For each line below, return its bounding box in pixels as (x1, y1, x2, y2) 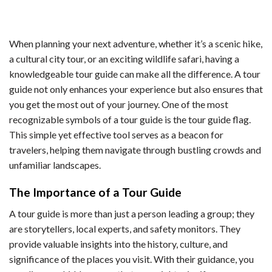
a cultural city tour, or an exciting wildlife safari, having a (9, 53, 239, 65)
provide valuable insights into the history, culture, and (9, 237, 228, 250)
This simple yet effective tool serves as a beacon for (9, 129, 223, 141)
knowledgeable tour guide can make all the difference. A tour (9, 68, 260, 80)
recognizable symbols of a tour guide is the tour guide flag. (9, 114, 251, 126)
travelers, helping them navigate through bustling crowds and (9, 144, 261, 156)
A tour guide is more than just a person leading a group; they (9, 207, 254, 219)
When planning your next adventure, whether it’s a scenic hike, (9, 38, 262, 50)
